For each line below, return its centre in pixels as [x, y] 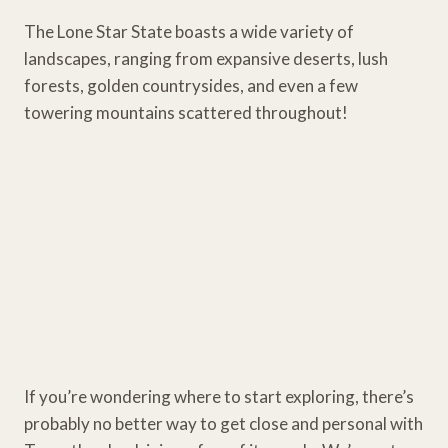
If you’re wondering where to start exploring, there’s [219, 396]
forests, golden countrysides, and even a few [191, 85]
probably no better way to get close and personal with [223, 423]
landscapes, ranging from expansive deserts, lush [206, 58]
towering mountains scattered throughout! [186, 112]
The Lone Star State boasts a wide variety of [189, 31]
